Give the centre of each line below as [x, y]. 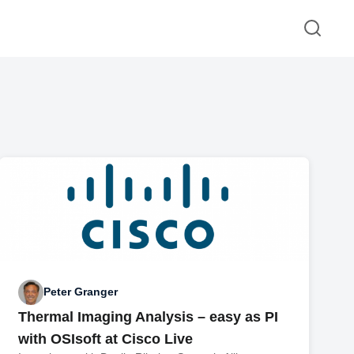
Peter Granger [81, 292]
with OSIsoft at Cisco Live [106, 339]
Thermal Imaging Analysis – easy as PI [149, 316]
